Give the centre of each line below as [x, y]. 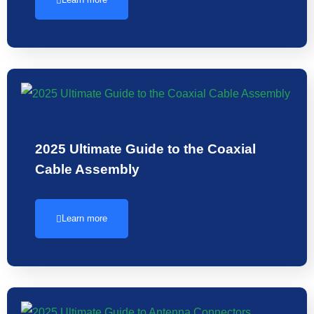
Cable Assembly [87, 169]
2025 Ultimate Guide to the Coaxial [145, 149]
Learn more [84, 219]
